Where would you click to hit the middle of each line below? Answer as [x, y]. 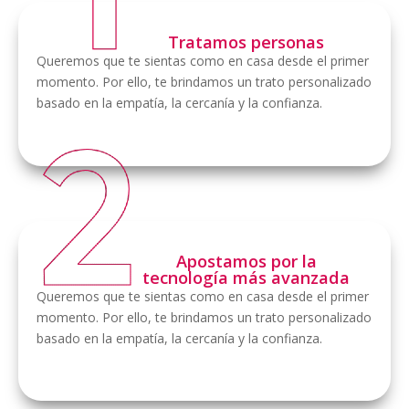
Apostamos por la [246, 261]
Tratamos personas [246, 42]
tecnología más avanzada [246, 277]
